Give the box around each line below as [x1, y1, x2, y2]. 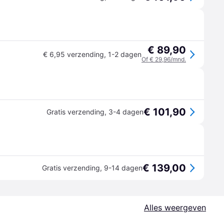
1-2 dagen [108, 50, 141, 58]
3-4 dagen [108, 107, 143, 116]
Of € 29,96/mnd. [141, 55, 186, 63]
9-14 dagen [104, 163, 142, 172]
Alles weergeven [144, 202, 206, 212]
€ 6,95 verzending [43, 50, 104, 58]
